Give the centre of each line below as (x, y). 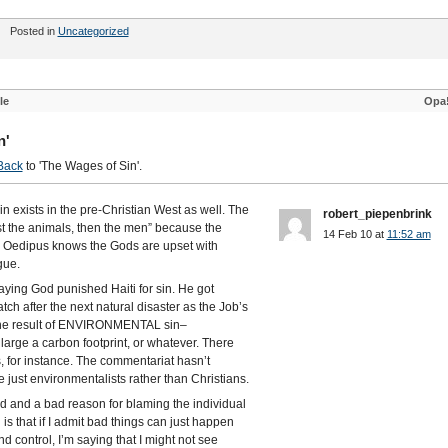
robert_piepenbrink (377, 214)
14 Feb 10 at (354, 234)
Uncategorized (93, 31)
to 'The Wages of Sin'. (82, 166)
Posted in (33, 31)
